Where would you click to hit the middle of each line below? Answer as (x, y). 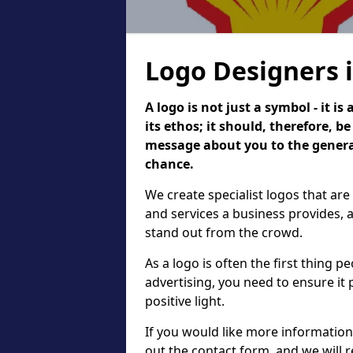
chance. (171, 164)
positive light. (185, 301)
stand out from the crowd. (224, 232)
